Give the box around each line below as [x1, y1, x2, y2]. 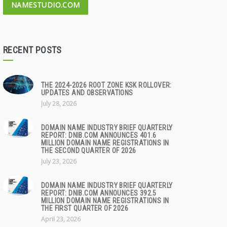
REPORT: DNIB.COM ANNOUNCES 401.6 [41, 131, 157, 139]
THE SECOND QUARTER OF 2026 [41, 146, 136, 155]
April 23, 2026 [41, 215, 81, 223]
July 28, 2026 [41, 99, 77, 108]
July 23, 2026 [41, 157, 77, 166]
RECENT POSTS [3, 45, 62, 55]
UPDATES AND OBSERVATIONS [41, 89, 133, 97]
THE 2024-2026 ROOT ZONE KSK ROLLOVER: [41, 81, 172, 89]
